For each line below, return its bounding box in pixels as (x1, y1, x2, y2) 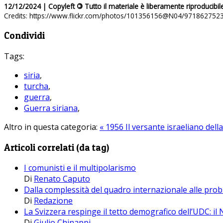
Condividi (4, 30, 45, 42)
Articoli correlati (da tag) (4, 141, 109, 153)
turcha (24, 80, 48, 92)
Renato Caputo (34, 173, 90, 185)
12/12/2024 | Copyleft (4, 1, 77, 11)
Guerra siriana (24, 102, 78, 113)
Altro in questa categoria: (4, 121, 98, 132)
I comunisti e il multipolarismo (24, 162, 136, 174)
